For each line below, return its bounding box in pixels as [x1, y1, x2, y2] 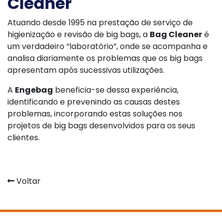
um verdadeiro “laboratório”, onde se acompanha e [7, 41, 208, 52]
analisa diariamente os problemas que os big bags [7, 53, 203, 64]
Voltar [14, 175, 41, 187]
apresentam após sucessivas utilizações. [7, 64, 165, 76]
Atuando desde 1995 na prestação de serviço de [7, 17, 193, 28]
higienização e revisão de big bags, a [7, 29, 150, 40]
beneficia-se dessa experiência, [53, 84, 178, 96]
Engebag [15, 84, 53, 96]
